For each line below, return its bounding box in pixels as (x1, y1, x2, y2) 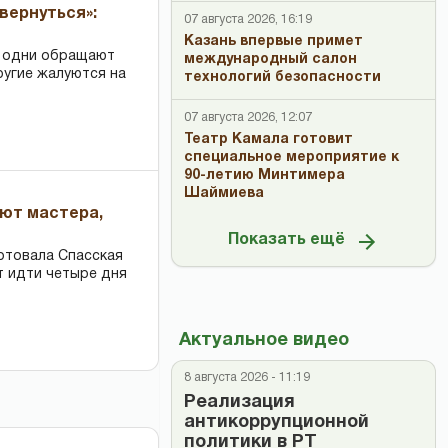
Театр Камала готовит (184, 133, 353, 146)
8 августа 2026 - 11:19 (184, 372, 310, 383)
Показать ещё (228, 233, 345, 248)
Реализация (184, 394, 295, 411)
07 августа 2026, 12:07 (184, 112, 312, 123)
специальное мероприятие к (184, 151, 399, 164)
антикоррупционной (184, 414, 369, 431)
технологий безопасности (184, 71, 381, 84)
